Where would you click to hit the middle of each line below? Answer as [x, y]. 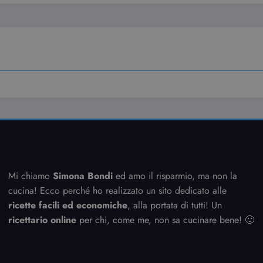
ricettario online [43, 220]
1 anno [94, 21]
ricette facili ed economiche [68, 205]
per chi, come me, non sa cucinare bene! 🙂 [166, 220]
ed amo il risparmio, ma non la [175, 176]
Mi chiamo [31, 176]
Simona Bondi [83, 176]
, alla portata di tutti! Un [175, 205]
